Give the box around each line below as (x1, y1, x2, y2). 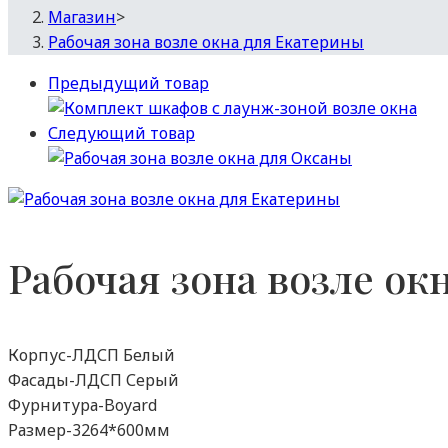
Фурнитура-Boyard (8, 393, 157, 416)
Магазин (48, 6, 116, 29)
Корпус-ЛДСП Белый (8, 343, 175, 366)
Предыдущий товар (48, 72, 209, 95)
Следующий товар (48, 122, 195, 145)
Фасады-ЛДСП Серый (8, 368, 179, 391)
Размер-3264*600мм (8, 418, 170, 441)
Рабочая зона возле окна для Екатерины (48, 31, 364, 54)
